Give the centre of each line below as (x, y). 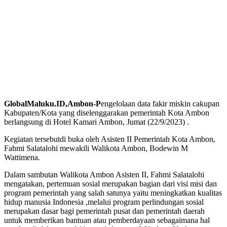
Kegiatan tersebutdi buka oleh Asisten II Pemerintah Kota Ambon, (110, 139)
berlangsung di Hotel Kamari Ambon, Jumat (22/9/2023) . (97, 122)
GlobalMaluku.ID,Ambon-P (52, 104)
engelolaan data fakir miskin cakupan (160, 104)
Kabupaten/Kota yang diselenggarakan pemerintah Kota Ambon (107, 113)
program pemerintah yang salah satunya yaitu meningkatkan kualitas (113, 193)
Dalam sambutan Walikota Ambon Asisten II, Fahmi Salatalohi (104, 175)
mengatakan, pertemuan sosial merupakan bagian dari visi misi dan (110, 184)
